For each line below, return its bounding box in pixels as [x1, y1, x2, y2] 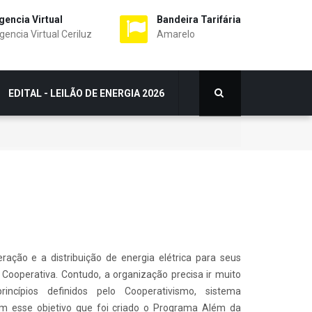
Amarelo [157, 29, 195, 40]
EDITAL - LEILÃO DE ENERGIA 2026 [8, 87, 164, 99]
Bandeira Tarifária [157, 14, 241, 25]
